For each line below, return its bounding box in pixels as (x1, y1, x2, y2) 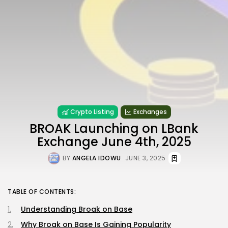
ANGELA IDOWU (72, 153, 121, 162)
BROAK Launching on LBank (30, 120, 198, 137)
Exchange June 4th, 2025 (37, 133, 191, 150)
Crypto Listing (70, 107, 114, 116)
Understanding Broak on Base (21, 204, 132, 214)
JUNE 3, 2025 (125, 153, 166, 162)
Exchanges (133, 107, 167, 116)
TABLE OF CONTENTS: (8, 187, 76, 196)
